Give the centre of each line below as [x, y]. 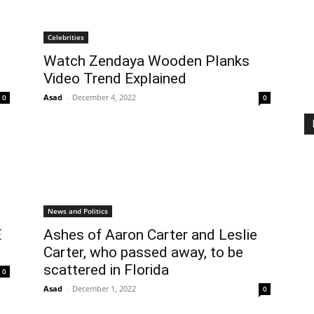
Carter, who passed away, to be [143, 252]
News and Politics [78, 211]
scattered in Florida [106, 270]
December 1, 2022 [104, 288]
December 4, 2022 [104, 97]
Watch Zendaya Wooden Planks [146, 61]
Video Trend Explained [115, 78]
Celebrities [66, 37]
